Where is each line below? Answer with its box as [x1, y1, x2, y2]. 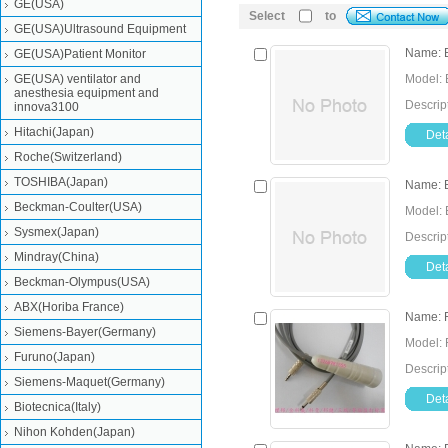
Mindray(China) [14, 250, 99, 264]
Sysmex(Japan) [14, 225, 99, 239]
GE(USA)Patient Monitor [14, 47, 146, 61]
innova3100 [14, 100, 79, 114]
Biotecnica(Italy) [14, 400, 101, 414]
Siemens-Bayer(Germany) [14, 325, 156, 339]
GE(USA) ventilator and [14, 72, 141, 86]
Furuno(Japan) [14, 350, 95, 364]
